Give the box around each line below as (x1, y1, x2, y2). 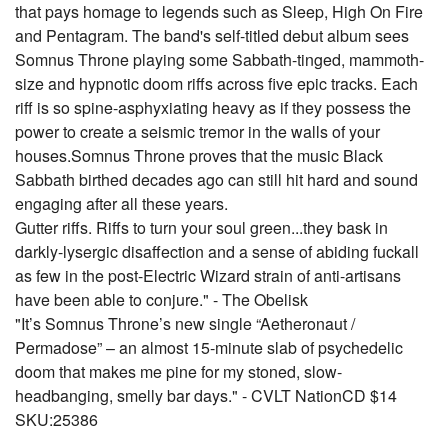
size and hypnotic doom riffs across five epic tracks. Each (15, 72, 418, 95)
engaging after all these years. (15, 192, 228, 215)
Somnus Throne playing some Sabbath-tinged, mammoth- (15, 48, 424, 71)
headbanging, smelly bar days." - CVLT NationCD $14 (15, 384, 397, 407)
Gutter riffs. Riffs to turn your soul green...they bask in (15, 216, 388, 239)
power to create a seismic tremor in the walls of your (15, 120, 380, 143)
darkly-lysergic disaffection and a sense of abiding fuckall (15, 240, 419, 263)
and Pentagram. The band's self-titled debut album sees (15, 24, 409, 47)
